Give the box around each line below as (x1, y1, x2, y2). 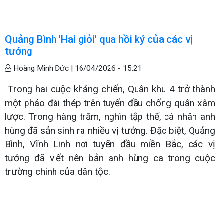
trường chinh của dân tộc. (5, 165, 110, 177)
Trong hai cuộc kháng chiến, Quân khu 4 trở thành (5, 83, 215, 95)
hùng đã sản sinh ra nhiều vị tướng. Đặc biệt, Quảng (5, 124, 215, 136)
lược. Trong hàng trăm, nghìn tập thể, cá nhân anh (5, 110, 215, 122)
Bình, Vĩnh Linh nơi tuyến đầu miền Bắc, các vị (5, 138, 215, 150)
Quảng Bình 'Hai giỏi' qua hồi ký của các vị (5, 33, 192, 45)
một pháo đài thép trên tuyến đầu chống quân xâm (5, 97, 215, 109)
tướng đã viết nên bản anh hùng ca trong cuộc (5, 152, 215, 164)
